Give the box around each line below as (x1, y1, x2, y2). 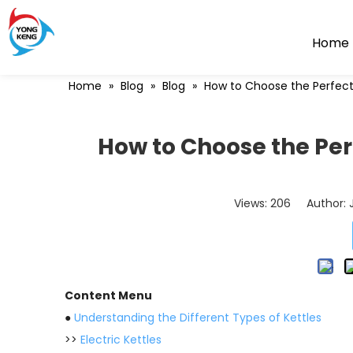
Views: (234, 195, 270, 211)
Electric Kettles (80, 332, 162, 347)
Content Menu (65, 288, 152, 303)
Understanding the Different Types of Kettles (74, 310, 321, 325)
